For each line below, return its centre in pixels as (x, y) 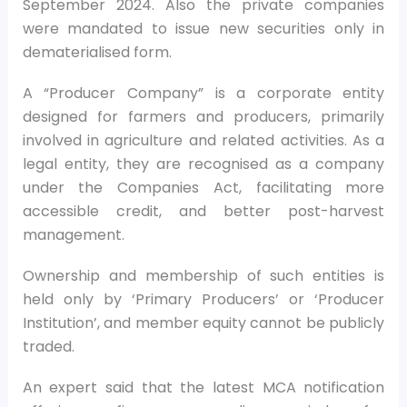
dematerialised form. (97, 52)
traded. (48, 346)
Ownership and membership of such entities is (203, 275)
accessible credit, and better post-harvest (203, 211)
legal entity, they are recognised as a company (203, 164)
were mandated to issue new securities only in (203, 28)
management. (73, 234)
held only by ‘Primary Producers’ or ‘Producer (203, 299)
